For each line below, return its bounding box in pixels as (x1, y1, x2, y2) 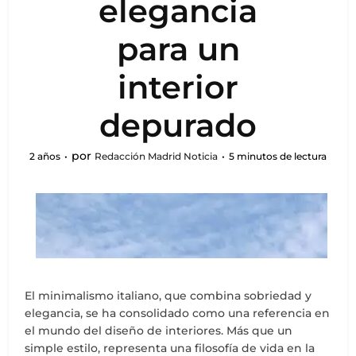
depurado (99, 106, 257, 145)
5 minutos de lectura (229, 150, 327, 162)
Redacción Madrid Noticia (95, 150, 218, 162)
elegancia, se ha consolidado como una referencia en (25, 306, 331, 320)
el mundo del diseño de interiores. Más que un (25, 323, 293, 338)
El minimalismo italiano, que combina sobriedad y (25, 288, 312, 303)
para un (116, 29, 240, 68)
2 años (29, 150, 60, 162)
